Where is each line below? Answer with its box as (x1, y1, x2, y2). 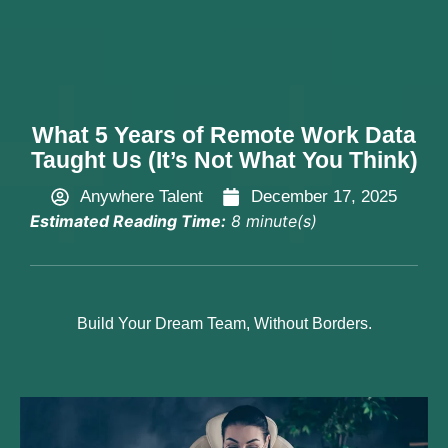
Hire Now (213, 21, 272, 37)
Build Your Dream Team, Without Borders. (76, 315, 372, 333)
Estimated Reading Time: (30, 211, 226, 232)
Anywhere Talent (80, 187, 203, 207)
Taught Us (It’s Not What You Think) (30, 147, 418, 174)
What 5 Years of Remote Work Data (32, 122, 416, 149)
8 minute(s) (226, 211, 317, 232)
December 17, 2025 (251, 187, 397, 207)
